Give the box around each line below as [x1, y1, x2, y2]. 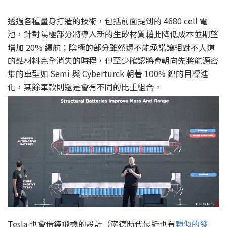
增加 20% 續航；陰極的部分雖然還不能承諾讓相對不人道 [8, 41, 215, 54]
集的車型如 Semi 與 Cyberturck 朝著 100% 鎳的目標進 [8, 67, 208, 80]
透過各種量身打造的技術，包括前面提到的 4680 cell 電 [8, 15, 208, 27]
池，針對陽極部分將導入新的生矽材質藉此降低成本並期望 [8, 28, 218, 41]
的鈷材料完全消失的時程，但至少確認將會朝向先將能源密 [8, 54, 218, 67]
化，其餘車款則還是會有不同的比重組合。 [8, 81, 162, 93]
